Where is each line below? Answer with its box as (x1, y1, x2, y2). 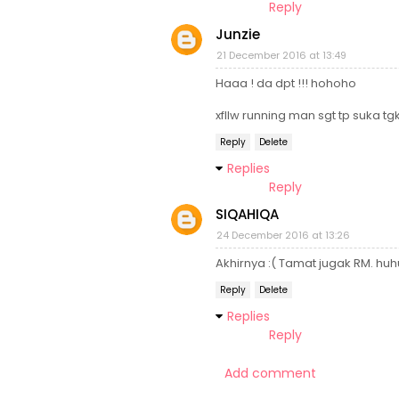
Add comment (224, 364, 316, 383)
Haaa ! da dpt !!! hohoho (216, 75, 356, 93)
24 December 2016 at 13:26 (216, 228, 350, 243)
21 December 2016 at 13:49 (216, 48, 346, 63)
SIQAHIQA (216, 205, 279, 224)
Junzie (216, 25, 260, 45)
